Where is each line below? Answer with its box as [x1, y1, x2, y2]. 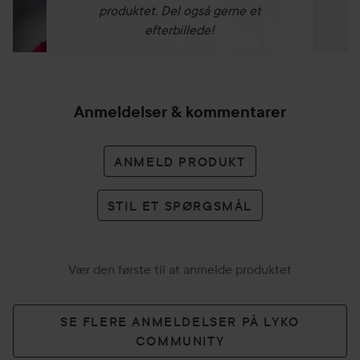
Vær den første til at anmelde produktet [68, 261, 292, 277]
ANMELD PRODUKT [114, 153, 246, 170]
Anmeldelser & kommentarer [74, 102, 286, 121]
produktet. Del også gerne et [98, 2, 261, 18]
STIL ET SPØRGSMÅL [107, 197, 253, 214]
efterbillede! [145, 22, 215, 38]
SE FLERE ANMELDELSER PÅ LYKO [60, 313, 300, 329]
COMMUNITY [135, 333, 225, 349]
